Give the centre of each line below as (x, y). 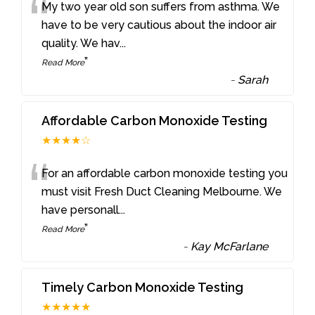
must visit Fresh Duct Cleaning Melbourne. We (162, 192)
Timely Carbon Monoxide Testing (143, 288)
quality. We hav (81, 44)
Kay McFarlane (230, 247)
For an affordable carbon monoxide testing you (165, 174)
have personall (81, 210)
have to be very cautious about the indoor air (159, 25)
